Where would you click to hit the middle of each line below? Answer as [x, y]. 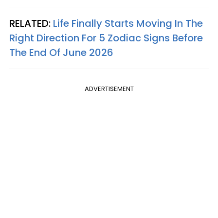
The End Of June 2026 [61, 52]
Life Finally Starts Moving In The [128, 23]
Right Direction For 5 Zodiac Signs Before [106, 38]
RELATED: [31, 23]
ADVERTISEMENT [109, 89]
